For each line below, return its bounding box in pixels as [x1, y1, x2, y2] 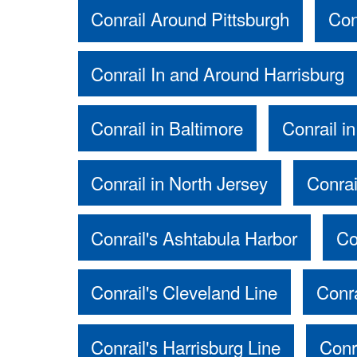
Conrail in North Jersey [91, 170, 269, 196]
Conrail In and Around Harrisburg [91, 60, 345, 86]
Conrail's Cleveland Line [91, 279, 278, 305]
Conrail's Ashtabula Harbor [91, 224, 298, 250]
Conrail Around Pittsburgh [91, 6, 290, 32]
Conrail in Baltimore [91, 115, 244, 141]
